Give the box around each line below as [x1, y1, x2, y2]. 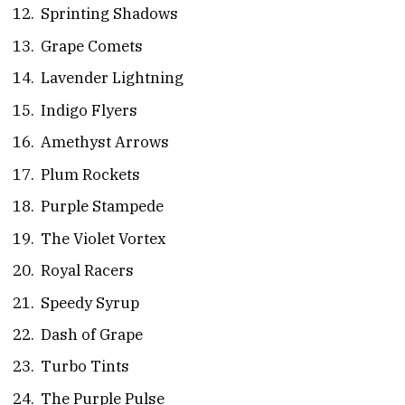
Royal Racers [41, 260, 134, 281]
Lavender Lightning [41, 68, 184, 89]
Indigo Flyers [41, 99, 137, 120]
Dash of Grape [41, 324, 143, 344]
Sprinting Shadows [41, 4, 178, 24]
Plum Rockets [41, 164, 140, 184]
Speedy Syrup [41, 292, 139, 313]
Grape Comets [41, 35, 143, 56]
